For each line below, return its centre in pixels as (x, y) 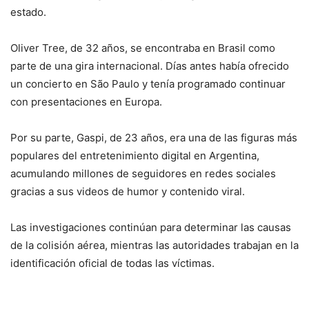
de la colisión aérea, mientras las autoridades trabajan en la (154, 245)
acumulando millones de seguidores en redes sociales (143, 173)
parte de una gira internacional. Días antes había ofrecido (150, 66)
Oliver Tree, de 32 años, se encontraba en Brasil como (143, 48)
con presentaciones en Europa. (86, 101)
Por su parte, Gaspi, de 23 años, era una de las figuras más (154, 137)
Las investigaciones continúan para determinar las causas (151, 227)
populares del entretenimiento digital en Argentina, (135, 155)
